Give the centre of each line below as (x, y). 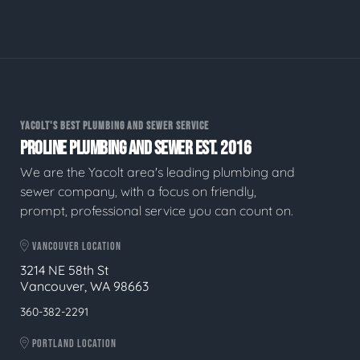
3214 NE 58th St (64, 270)
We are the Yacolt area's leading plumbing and (157, 172)
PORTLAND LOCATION (73, 344)
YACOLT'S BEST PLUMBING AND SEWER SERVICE (115, 126)
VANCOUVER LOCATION (76, 246)
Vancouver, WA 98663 (84, 286)
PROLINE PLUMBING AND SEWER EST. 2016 (135, 148)
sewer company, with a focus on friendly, (138, 191)
